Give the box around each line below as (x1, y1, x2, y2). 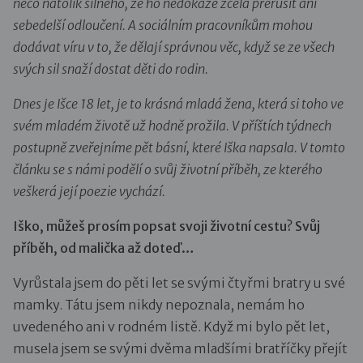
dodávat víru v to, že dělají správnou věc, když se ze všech (13, 39, 335, 56)
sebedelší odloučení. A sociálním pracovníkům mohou (13, 17, 313, 34)
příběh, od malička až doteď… (13, 240, 194, 257)
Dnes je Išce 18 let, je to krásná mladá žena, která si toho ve (13, 96, 344, 113)
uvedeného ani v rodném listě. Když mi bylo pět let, (13, 318, 330, 335)
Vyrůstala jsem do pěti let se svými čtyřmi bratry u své (13, 275, 345, 292)
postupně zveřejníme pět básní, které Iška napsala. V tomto (13, 139, 345, 156)
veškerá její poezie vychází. (13, 183, 165, 200)
